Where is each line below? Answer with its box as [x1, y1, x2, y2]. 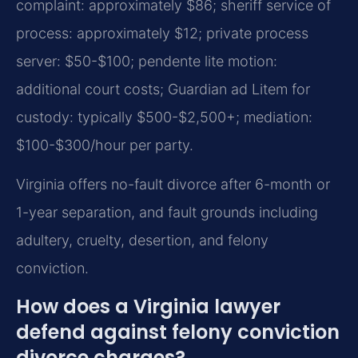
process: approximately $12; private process [16, 24, 308, 42]
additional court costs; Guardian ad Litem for [16, 80, 310, 97]
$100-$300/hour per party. [16, 136, 193, 153]
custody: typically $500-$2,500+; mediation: [16, 108, 312, 125]
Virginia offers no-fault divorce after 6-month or [16, 176, 330, 193]
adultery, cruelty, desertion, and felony [16, 232, 268, 249]
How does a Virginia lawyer [16, 292, 280, 320]
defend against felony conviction [16, 318, 340, 345]
